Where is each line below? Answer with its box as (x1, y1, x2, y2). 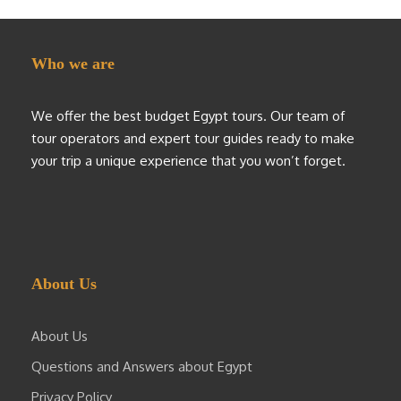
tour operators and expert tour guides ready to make (31, 130, 354, 148)
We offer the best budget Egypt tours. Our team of (31, 107, 345, 125)
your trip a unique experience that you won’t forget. (31, 152, 346, 170)
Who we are (31, 55, 115, 73)
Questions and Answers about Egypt (31, 358, 252, 376)
